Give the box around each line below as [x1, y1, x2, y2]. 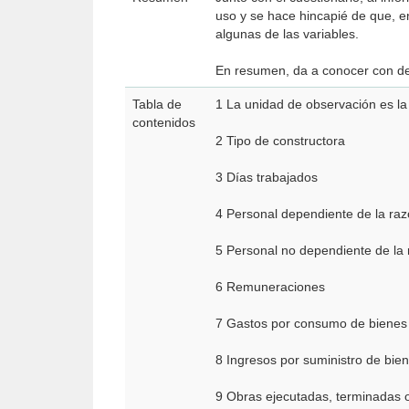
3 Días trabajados [226, 170, 318, 184]
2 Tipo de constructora [226, 133, 345, 148]
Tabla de [132, 97, 182, 111]
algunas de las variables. [215, 26, 362, 41]
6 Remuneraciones [226, 279, 325, 294]
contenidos [132, 115, 195, 130]
